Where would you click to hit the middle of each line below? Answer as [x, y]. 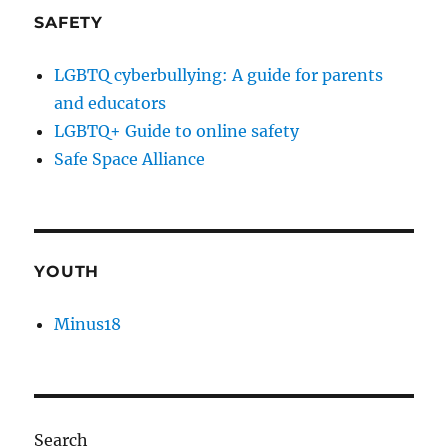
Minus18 [88, 323]
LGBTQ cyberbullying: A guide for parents [219, 74]
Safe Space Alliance [130, 158]
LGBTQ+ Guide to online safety [177, 130]
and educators [110, 102]
